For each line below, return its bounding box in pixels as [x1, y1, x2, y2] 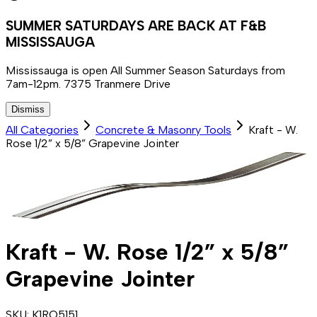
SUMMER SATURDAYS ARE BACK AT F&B [6, 18, 266, 35]
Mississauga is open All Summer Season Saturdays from [6, 63, 285, 77]
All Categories [6, 122, 79, 137]
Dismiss [11, 103, 45, 115]
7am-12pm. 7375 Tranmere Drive [6, 76, 171, 91]
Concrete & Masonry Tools [96, 122, 231, 137]
